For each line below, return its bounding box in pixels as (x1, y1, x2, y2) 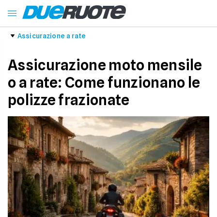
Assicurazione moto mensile (8, 56, 202, 74)
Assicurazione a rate (17, 32, 86, 40)
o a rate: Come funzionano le (8, 74, 201, 91)
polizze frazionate (8, 91, 130, 108)
